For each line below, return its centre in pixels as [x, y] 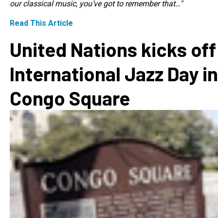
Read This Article [41, 23]
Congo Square [70, 98]
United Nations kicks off [113, 49]
